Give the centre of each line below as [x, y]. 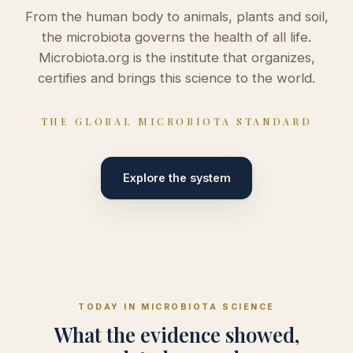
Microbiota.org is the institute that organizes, [176, 57]
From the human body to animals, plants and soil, [176, 16]
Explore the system [176, 178]
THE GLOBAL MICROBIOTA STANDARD [176, 121]
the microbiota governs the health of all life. [176, 37]
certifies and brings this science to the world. [176, 78]
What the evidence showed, [176, 334]
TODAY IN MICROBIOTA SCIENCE [176, 307]
